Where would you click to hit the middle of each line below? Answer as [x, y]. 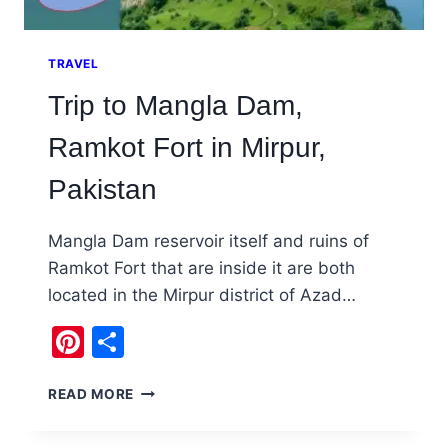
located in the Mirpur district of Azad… [202, 295]
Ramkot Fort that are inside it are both [201, 268]
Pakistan [102, 190]
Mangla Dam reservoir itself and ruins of [208, 241]
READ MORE [91, 394]
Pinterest [152, 342]
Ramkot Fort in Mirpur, [187, 148]
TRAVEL [73, 64]
